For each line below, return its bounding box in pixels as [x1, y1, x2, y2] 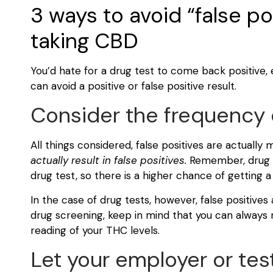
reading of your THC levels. [30, 223, 163, 237]
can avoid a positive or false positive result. [30, 79, 239, 93]
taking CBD [30, 27, 138, 55]
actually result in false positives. [30, 154, 186, 168]
